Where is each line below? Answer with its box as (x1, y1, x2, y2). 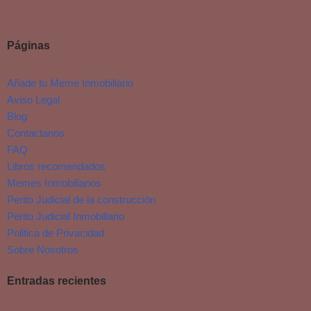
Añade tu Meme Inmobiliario (7, 76, 133, 89)
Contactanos (7, 126, 65, 139)
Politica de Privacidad (7, 226, 104, 239)
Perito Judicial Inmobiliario (7, 210, 124, 222)
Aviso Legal (7, 93, 60, 106)
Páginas (7, 39, 50, 51)
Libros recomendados (7, 160, 106, 172)
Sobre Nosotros (7, 243, 78, 255)
